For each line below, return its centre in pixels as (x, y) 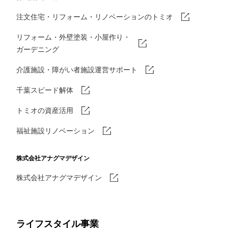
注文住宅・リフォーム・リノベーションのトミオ (95, 17)
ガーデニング (38, 49)
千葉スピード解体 (45, 90)
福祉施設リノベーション (55, 131)
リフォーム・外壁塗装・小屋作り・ (73, 37)
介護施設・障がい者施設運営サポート (77, 69)
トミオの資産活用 (45, 110)
